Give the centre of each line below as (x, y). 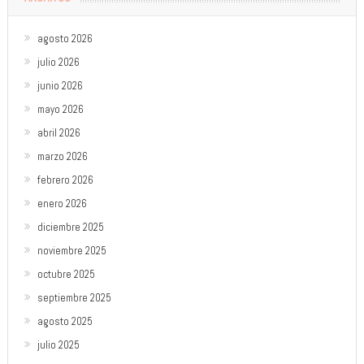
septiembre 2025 (74, 297)
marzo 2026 (62, 156)
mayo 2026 (60, 109)
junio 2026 (60, 85)
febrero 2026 (65, 180)
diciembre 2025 (70, 227)
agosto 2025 (65, 321)
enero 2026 (62, 203)
